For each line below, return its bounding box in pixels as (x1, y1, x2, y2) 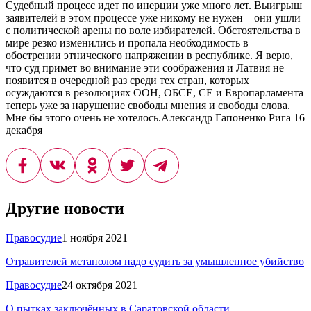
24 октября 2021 (62, 278, 137, 291)
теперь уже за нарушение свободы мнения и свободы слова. (6, 99, 290, 111)
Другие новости (6, 199, 124, 217)
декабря (6, 124, 42, 136)
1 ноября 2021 (62, 231, 128, 244)
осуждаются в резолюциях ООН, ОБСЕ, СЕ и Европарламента (6, 86, 303, 99)
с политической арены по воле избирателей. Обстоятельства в (6, 24, 301, 36)
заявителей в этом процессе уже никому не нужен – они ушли (6, 11, 301, 24)
